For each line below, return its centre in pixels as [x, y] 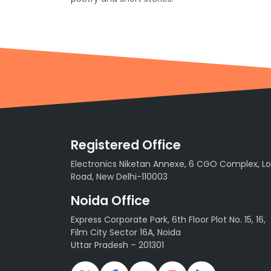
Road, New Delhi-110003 [119, 177]
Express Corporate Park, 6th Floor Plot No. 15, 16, [168, 220]
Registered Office [126, 145]
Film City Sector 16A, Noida [126, 233]
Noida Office [110, 201]
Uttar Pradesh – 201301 [117, 245]
